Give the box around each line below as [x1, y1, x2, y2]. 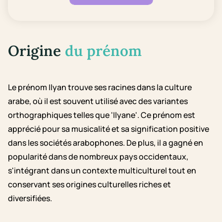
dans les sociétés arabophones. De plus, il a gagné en [8, 137, 203, 149]
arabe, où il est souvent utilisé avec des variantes [8, 96, 188, 107]
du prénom [65, 41, 142, 60]
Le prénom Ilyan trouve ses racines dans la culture [8, 82, 192, 93]
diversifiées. [8, 193, 52, 204]
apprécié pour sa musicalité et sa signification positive [8, 123, 209, 135]
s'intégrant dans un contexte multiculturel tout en [8, 165, 196, 176]
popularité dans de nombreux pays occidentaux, [8, 151, 188, 163]
